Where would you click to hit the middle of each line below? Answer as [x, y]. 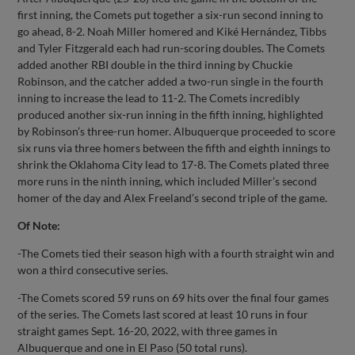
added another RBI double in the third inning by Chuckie [155, 64]
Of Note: [39, 225]
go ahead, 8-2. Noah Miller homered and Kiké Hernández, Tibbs [172, 31]
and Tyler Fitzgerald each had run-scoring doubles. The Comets [172, 48]
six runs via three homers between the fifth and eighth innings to [174, 147]
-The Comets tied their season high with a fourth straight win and [176, 253]
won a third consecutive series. [93, 269]
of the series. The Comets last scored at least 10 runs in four [163, 314]
